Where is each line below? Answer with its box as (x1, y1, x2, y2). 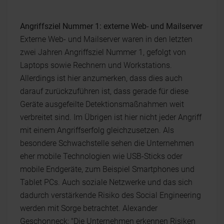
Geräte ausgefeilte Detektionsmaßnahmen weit (20, 99, 184, 109)
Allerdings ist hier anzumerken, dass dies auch (20, 73, 182, 83)
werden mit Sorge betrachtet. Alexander (20, 203, 157, 213)
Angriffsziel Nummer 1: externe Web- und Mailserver (20, 21, 202, 31)
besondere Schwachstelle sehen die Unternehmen (20, 138, 194, 148)
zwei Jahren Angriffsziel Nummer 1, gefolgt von (20, 47, 186, 57)
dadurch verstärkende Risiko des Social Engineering (20, 190, 201, 200)
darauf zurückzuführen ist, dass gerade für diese (20, 86, 188, 96)
